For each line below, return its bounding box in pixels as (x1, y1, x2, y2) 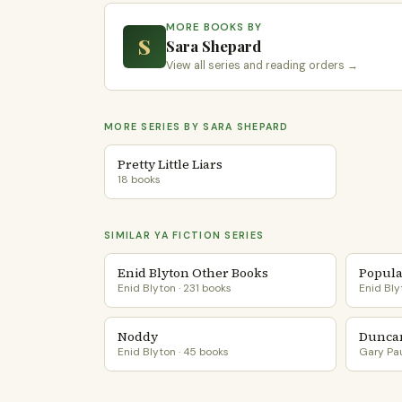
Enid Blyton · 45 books (118, 345, 229, 359)
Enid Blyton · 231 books (118, 281, 232, 295)
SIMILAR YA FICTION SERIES (104, 229, 265, 241)
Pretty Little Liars (118, 155, 223, 173)
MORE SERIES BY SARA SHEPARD (104, 120, 289, 133)
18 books (118, 172, 161, 187)
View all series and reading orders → (166, 58, 358, 73)
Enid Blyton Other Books (118, 264, 268, 282)
